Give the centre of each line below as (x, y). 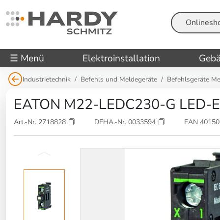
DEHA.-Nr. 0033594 (126, 122)
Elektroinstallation (122, 58)
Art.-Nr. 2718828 (41, 122)
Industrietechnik (47, 80)
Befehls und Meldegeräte (119, 80)
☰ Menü (27, 58)
